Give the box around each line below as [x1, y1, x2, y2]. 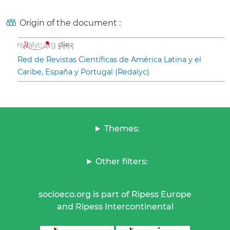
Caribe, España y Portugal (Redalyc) [17, 67, 149, 77]
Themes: [104, 124, 140, 134]
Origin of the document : [20, 18, 121, 28]
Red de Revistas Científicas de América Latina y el [17, 55, 201, 65]
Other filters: [95, 157, 148, 167]
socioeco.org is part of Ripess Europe [39, 189, 191, 200]
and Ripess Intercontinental [56, 202, 174, 212]
